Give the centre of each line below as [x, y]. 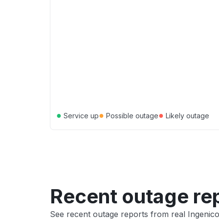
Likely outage [186, 115]
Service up [80, 115]
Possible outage [131, 115]
